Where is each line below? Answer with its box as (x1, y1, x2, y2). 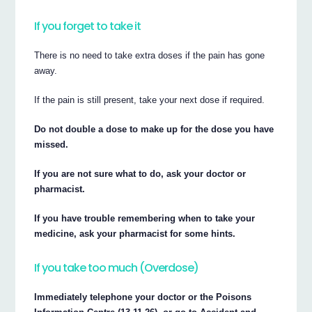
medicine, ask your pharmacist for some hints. (34, 228, 236, 239)
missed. (34, 139, 69, 150)
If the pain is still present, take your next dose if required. (34, 95, 265, 106)
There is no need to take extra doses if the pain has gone (34, 50, 265, 61)
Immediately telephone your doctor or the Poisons (34, 291, 252, 302)
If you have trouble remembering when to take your (34, 213, 256, 224)
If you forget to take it (34, 18, 141, 35)
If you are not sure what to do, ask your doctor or (34, 169, 247, 180)
